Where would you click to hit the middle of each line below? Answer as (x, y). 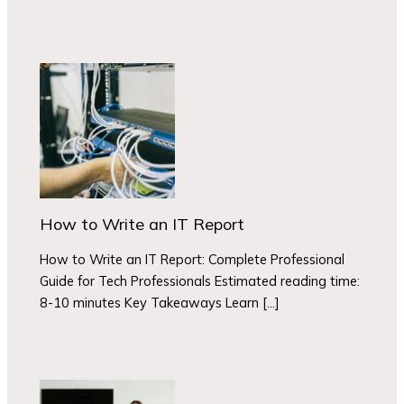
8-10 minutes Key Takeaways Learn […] (160, 303)
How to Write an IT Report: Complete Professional (193, 260)
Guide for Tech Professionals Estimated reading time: (200, 281)
